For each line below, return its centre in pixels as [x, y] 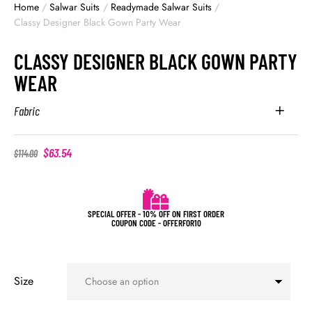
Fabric [27, 111]
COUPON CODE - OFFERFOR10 [156, 223]
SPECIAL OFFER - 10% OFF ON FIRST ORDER [156, 214]
